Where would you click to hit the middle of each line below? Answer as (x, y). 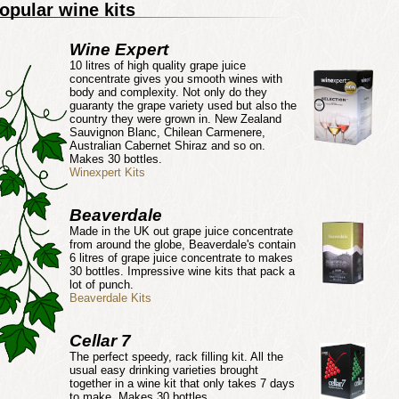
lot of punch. (102, 284)
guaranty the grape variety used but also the (183, 105)
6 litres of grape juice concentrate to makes (181, 257)
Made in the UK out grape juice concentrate (181, 231)
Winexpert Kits (107, 172)
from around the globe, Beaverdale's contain (183, 244)
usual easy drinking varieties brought (164, 370)
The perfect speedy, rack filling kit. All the (176, 356)
